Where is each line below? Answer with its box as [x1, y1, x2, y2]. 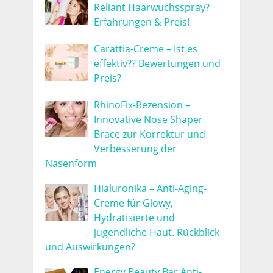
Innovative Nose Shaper [93, 112, 203, 126]
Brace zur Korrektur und [93, 127, 205, 141]
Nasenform [44, 156, 97, 170]
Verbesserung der [93, 141, 177, 155]
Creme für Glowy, [93, 196, 173, 210]
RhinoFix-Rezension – [93, 97, 190, 112]
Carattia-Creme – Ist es [93, 41, 197, 55]
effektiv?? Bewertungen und [93, 56, 221, 70]
